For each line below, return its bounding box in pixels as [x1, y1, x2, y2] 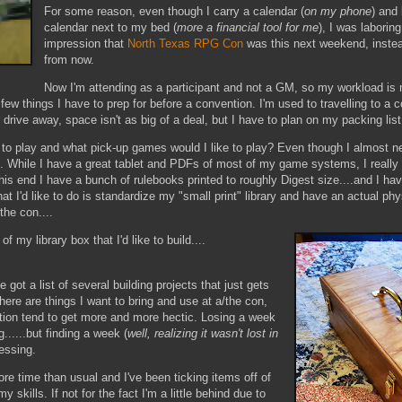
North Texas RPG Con [127, 36, 244, 50]
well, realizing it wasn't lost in [127, 326, 278, 340]
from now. [44, 52, 95, 66]
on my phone [304, 4, 372, 18]
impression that [44, 36, 128, 50]
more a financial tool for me [177, 20, 319, 34]
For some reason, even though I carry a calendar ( [44, 4, 305, 18]
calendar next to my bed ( [44, 20, 178, 34]
